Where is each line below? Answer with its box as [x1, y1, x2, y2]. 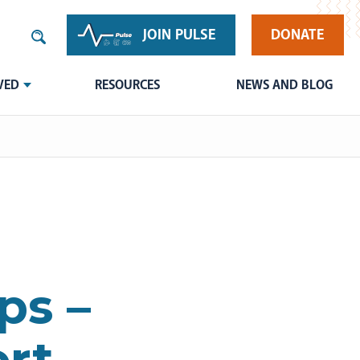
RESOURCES [95, 76, 161, 93]
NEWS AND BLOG [235, 76, 333, 93]
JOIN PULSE [143, 25, 216, 44]
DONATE [271, 25, 325, 44]
